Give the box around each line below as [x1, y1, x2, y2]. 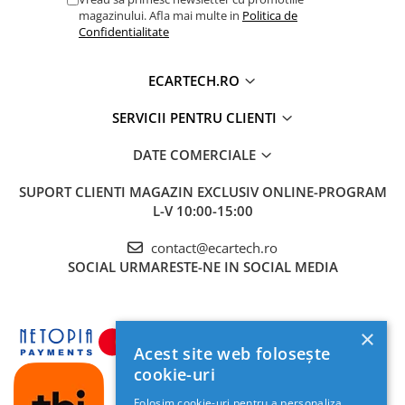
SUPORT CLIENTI [18, 182, 129, 201]
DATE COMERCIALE [132, 145, 259, 164]
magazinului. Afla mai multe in [79, 6, 242, 24]
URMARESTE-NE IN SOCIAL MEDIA [118, 257, 338, 276]
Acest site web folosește [134, 343, 331, 364]
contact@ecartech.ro [147, 238, 278, 257]
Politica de [242, 6, 297, 24]
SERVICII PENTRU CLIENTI [111, 108, 280, 127]
